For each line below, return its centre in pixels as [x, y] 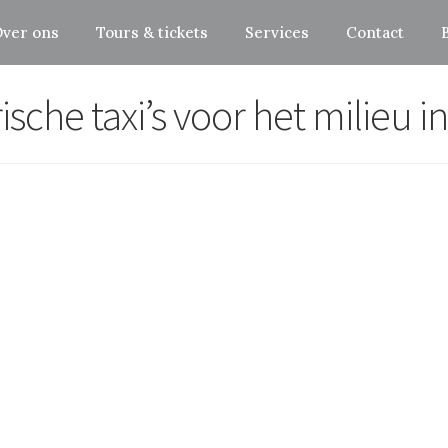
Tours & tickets [152, 32]
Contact [375, 32]
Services [277, 32]
